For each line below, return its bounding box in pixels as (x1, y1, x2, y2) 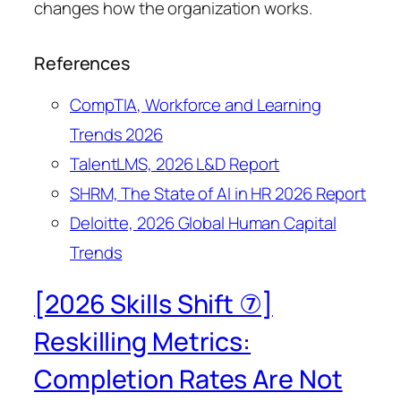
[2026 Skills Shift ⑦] (34, 286, 273, 322)
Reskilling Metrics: (34, 324, 252, 360)
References (34, 50, 130, 75)
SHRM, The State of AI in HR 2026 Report (70, 182, 367, 206)
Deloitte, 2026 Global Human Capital (70, 211, 337, 235)
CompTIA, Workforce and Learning (70, 93, 321, 117)
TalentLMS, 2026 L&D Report (70, 152, 280, 176)
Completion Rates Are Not (34, 362, 343, 397)
